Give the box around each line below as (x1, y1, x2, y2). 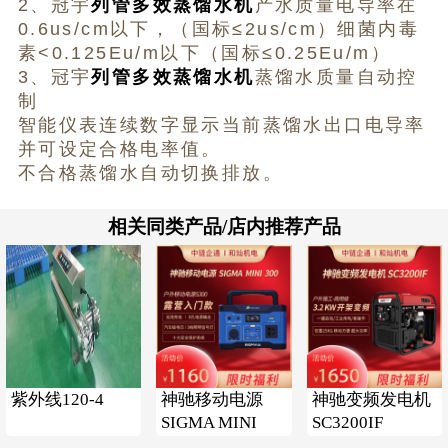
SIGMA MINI (161, 413, 258, 433)
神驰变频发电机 (311, 390, 431, 410)
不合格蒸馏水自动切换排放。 (17, 163, 283, 184)
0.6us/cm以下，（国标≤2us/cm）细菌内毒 (17, 19, 420, 40)
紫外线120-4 (10, 390, 104, 410)
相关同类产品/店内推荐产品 (107, 216, 341, 238)
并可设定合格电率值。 (17, 139, 222, 160)
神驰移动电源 (161, 390, 264, 410)
